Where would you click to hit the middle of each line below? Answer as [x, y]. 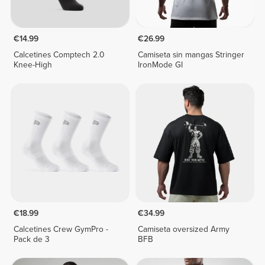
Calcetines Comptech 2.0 [59, 55]
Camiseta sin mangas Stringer [191, 55]
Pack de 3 [31, 239]
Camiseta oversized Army [184, 229]
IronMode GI [161, 65]
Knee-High [33, 65]
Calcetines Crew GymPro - [61, 229]
